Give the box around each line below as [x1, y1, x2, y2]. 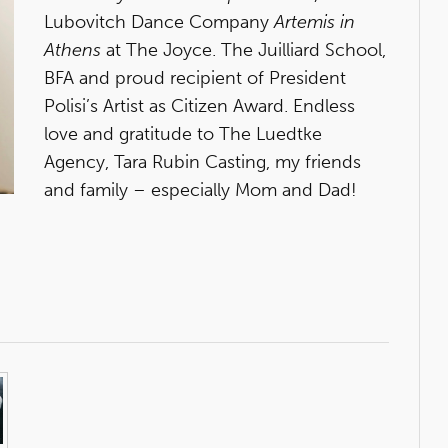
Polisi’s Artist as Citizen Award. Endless [44, 95, 355, 117]
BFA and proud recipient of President [44, 67, 346, 89]
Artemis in [274, 11, 355, 33]
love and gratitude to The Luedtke [44, 123, 322, 145]
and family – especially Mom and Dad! [44, 179, 357, 201]
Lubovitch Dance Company [44, 11, 274, 33]
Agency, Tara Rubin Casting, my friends [44, 151, 361, 173]
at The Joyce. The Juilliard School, [106, 39, 386, 61]
